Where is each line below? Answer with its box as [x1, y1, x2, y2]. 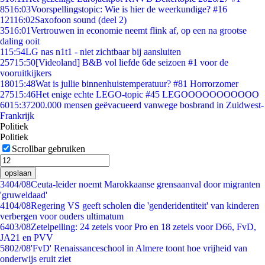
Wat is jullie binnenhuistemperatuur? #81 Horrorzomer [35, 79, 238, 89]
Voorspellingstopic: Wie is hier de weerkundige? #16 [31, 4, 227, 14]
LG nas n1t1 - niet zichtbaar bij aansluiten [25, 47, 181, 57]
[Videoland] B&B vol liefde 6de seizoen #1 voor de [35, 57, 228, 67]
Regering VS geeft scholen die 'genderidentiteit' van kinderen [31, 201, 259, 211]
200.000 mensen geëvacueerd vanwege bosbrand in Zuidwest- [31, 100, 264, 110]
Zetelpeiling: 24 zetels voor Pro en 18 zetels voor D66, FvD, [31, 222, 256, 232]
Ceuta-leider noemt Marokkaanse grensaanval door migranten [31, 179, 260, 189]
